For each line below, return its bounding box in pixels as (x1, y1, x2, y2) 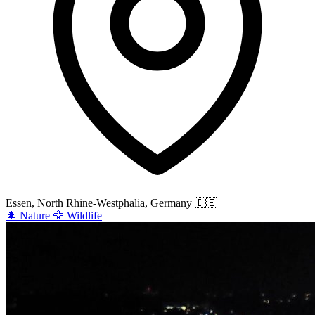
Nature (20, 209, 50, 221)
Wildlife (67, 209, 102, 221)
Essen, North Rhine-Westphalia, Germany (6, 196, 192, 209)
